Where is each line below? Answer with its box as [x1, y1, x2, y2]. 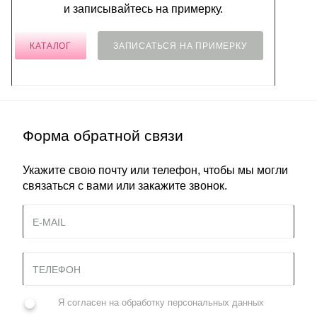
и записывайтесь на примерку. [64, 3, 223, 15]
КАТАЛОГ [30, 41, 71, 50]
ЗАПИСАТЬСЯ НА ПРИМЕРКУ [113, 41, 248, 50]
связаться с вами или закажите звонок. [23, 180, 227, 192]
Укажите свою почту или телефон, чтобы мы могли [23, 164, 288, 176]
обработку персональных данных [122, 297, 264, 308]
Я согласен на [58, 297, 122, 308]
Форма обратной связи [23, 127, 183, 144]
